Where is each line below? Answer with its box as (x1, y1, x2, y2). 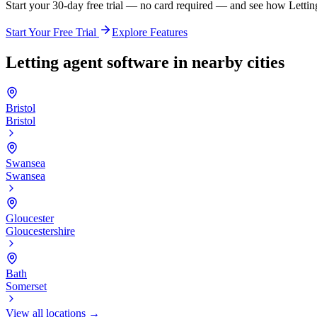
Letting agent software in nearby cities (6, 53, 284, 72)
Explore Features (112, 26, 188, 39)
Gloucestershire (6, 225, 75, 238)
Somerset (6, 280, 47, 293)
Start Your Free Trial (6, 26, 99, 39)
